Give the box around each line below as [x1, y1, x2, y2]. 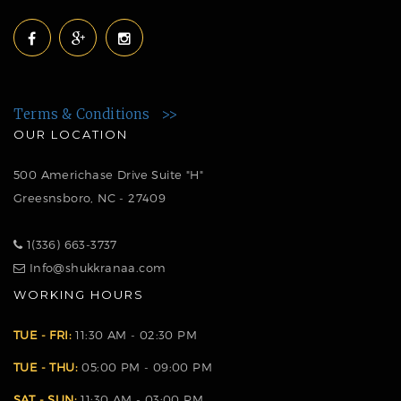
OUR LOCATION [13, 126, 128, 141]
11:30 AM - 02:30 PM [75, 327, 198, 342]
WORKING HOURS [13, 286, 144, 302]
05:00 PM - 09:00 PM [81, 359, 213, 374]
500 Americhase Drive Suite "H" [13, 166, 203, 182]
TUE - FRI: [13, 327, 76, 342]
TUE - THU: [13, 359, 82, 374]
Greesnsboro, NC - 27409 [13, 190, 166, 205]
